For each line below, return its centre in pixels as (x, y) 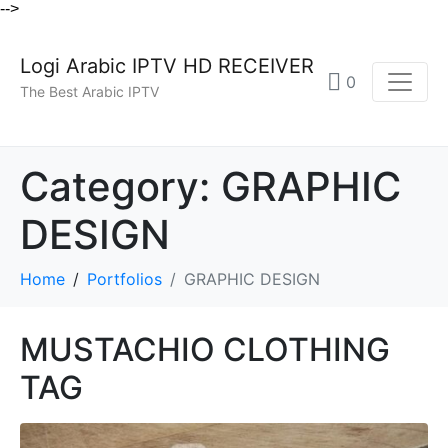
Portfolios (124, 279)
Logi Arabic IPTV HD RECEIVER (167, 66)
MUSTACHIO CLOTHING (205, 350)
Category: (120, 187)
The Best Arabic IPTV (89, 92)
